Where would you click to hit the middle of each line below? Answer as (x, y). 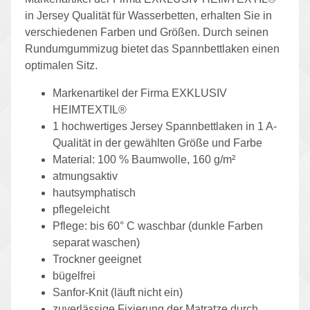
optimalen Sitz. (61, 65)
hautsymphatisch (94, 192)
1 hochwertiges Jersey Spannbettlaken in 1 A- (165, 126)
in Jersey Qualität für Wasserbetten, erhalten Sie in (148, 15)
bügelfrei (74, 275)
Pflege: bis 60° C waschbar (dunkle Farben (158, 226)
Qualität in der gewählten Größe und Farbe (157, 143)
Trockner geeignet (97, 259)
